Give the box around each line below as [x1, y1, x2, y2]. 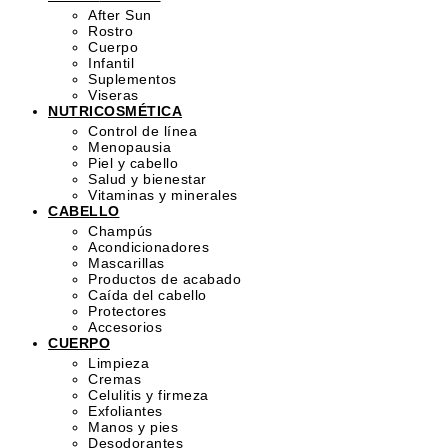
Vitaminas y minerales [88, 187, 238, 203]
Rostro [88, 23, 133, 39]
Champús [88, 223, 153, 239]
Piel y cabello [88, 155, 178, 171]
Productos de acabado [88, 271, 241, 287]
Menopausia [88, 139, 171, 155]
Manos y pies [88, 419, 178, 435]
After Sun [88, 7, 152, 23]
